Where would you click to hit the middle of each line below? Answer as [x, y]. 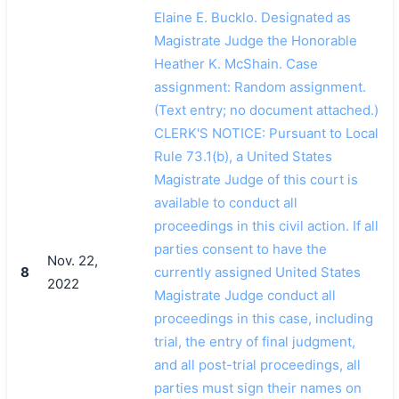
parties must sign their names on [257, 387]
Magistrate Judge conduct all [244, 295]
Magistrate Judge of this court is [256, 179]
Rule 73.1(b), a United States [243, 156]
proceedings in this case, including [263, 318]
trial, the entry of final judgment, [254, 341]
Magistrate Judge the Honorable [255, 40]
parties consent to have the [240, 248]
